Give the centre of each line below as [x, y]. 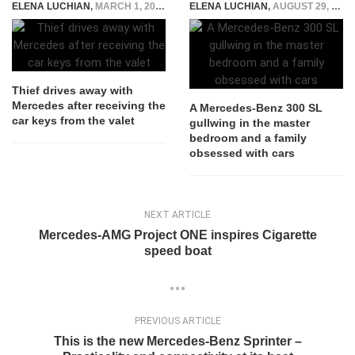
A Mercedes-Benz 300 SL [256, 108]
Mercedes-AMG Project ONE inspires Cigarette [177, 235]
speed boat [177, 251]
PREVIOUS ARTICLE [177, 321]
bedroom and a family [248, 138]
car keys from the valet [73, 120]
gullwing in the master [250, 123]
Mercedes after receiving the [89, 105]
